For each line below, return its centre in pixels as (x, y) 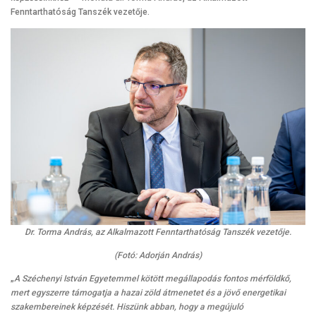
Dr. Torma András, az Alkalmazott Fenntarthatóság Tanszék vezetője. (158, 232)
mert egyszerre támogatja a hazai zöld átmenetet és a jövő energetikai (148, 293)
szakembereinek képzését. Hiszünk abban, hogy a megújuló (127, 307)
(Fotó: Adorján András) (158, 256)
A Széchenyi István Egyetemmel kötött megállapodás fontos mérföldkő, (153, 279)
